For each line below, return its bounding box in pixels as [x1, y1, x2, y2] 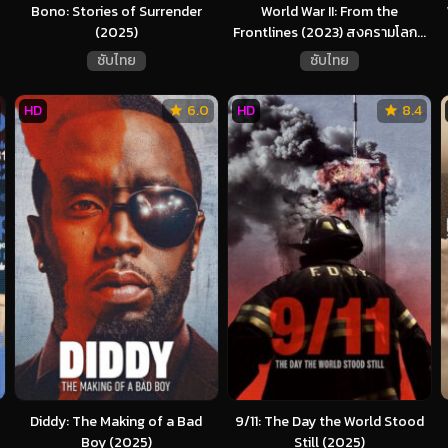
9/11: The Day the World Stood [234, 410, 424, 432]
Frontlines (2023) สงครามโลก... [232, 22, 426, 44]
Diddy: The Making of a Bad [30, 410, 202, 432]
